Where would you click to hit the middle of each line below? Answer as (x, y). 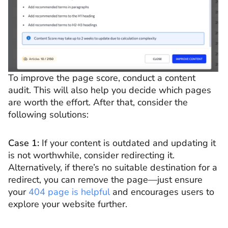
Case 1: (24, 143)
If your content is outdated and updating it (127, 143)
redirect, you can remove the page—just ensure (105, 179)
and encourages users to (162, 192)
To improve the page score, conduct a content (102, 78)
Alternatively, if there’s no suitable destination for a (113, 167)
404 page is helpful (69, 192)
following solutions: (48, 115)
